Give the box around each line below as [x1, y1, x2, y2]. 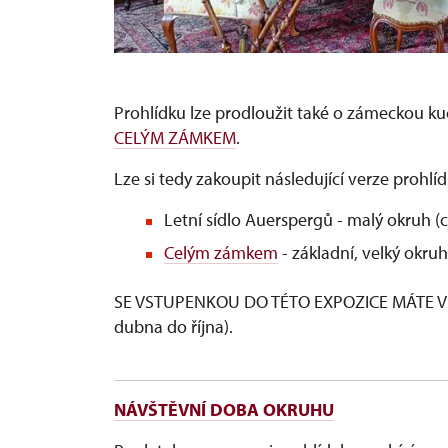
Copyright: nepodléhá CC [114, 78, 301, 102]
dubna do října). [114, 314, 233, 338]
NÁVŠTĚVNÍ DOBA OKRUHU [114, 397, 334, 421]
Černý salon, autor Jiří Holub [114, 53, 325, 77]
